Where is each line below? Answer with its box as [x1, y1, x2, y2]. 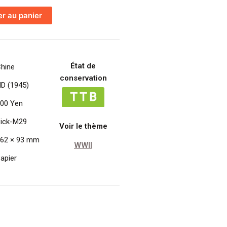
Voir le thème [59, 121, 107, 131]
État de [70, 61, 96, 70]
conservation [59, 73, 107, 83]
